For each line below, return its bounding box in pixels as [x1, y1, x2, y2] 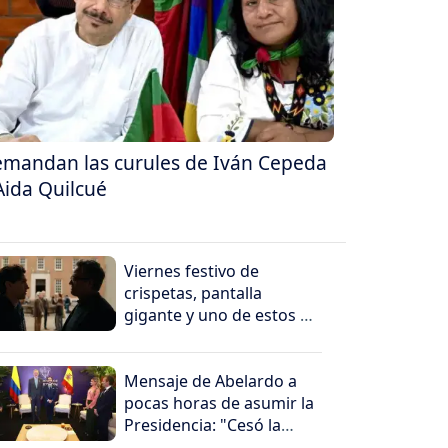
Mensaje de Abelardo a [124, 370, 298, 393]
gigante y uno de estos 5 [124, 304, 310, 327]
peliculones [124, 326, 211, 349]
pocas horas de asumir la [124, 392, 315, 415]
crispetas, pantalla [124, 282, 263, 305]
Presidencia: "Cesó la [124, 414, 282, 437]
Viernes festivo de [124, 260, 260, 283]
